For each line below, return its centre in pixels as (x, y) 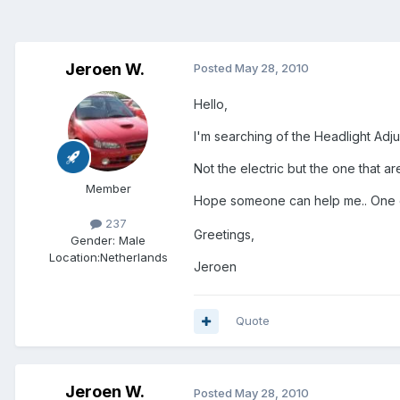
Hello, (211, 104)
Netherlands (133, 258)
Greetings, (224, 235)
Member (108, 189)
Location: (74, 258)
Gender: (93, 241)
